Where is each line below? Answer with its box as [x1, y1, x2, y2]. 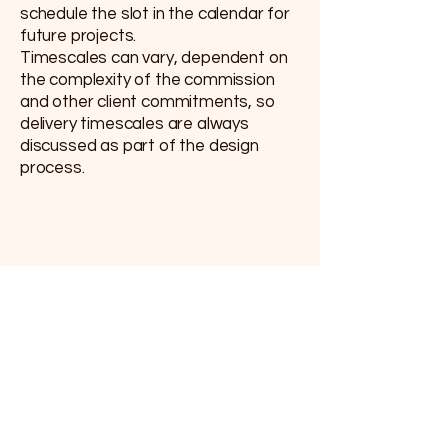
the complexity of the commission [20, 70, 275, 89]
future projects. [20, 26, 137, 45]
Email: [20, 394, 64, 411]
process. [20, 158, 85, 177]
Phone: [20, 419, 74, 436]
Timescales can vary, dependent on [20, 48, 288, 67]
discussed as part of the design [20, 136, 259, 155]
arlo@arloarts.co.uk [64, 394, 206, 411]
